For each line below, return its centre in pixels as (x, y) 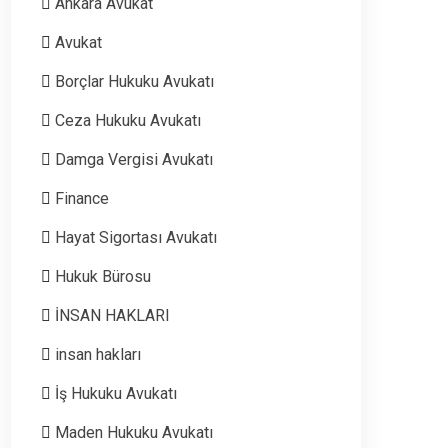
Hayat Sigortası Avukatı (136, 237)
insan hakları (98, 354)
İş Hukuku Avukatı (116, 393)
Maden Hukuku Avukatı (134, 432)
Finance (82, 198)
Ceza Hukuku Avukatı (128, 120)
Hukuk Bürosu (103, 276)
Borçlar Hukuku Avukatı (134, 81)
